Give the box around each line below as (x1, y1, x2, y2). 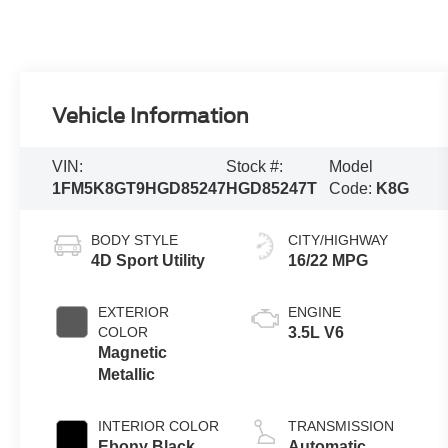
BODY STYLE (91, 232, 179, 249)
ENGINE (288, 304, 342, 321)
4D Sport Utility (91, 252, 206, 270)
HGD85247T (226, 180, 318, 198)
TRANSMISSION (288, 418, 395, 435)
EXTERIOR (98, 304, 170, 321)
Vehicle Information (52, 103, 250, 128)
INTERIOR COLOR (98, 418, 220, 435)
